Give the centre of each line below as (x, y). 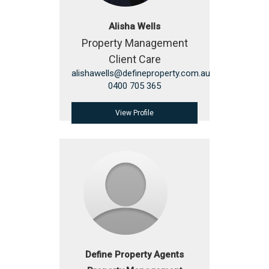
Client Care (134, 59)
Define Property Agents (134, 255)
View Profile (134, 113)
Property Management (134, 43)
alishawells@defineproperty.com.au (141, 73)
